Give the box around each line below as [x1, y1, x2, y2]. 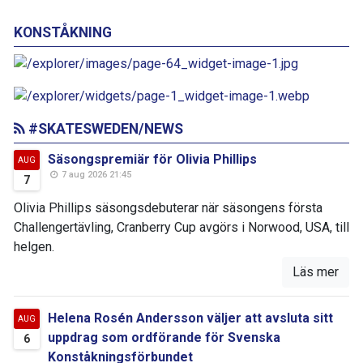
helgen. [14, 239, 54, 255]
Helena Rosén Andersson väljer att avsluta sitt [48, 310, 333, 327]
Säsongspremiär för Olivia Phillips [48, 152, 257, 168]
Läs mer [293, 264, 339, 280]
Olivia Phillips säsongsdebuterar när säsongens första [14, 200, 322, 216]
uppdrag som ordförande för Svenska [48, 330, 280, 346]
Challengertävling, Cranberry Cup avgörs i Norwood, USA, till [14, 220, 349, 236]
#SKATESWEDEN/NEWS [25, 121, 183, 138]
